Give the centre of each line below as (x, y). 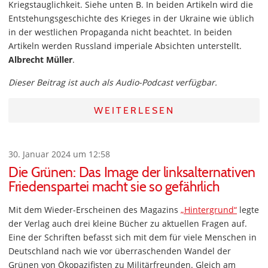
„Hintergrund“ (209, 210)
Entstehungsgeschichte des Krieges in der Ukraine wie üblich (131, 18)
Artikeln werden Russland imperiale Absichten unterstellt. (125, 46)
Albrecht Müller (40, 60)
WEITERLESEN (134, 110)
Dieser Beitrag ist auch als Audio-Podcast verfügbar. (113, 82)
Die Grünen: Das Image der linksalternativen (132, 172)
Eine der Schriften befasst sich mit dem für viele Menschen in (133, 237)
